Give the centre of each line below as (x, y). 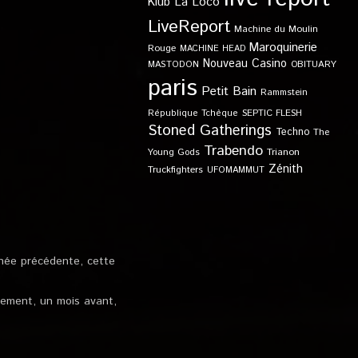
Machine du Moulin (276, 29)
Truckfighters (175, 170)
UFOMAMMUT (235, 170)
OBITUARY (313, 64)
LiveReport (189, 27)
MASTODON (173, 65)
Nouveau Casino (245, 64)
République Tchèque (193, 113)
